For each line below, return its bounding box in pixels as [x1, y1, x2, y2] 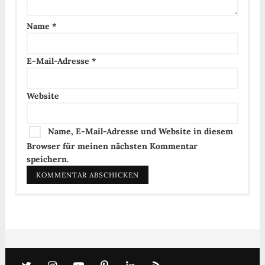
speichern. [26, 154, 69, 165]
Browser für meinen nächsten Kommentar [26, 141, 198, 152]
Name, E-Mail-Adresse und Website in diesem [47, 125, 233, 137]
